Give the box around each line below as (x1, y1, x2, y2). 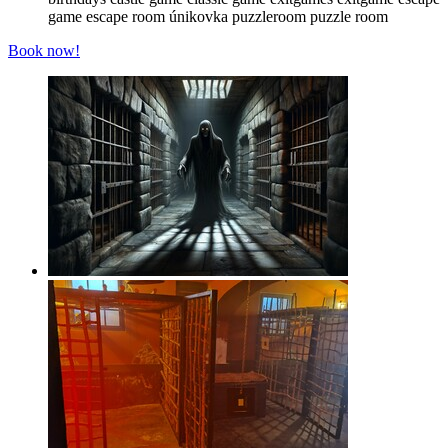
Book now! (8, 41, 80, 59)
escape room (86, 7, 165, 25)
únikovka (169, 7, 228, 25)
